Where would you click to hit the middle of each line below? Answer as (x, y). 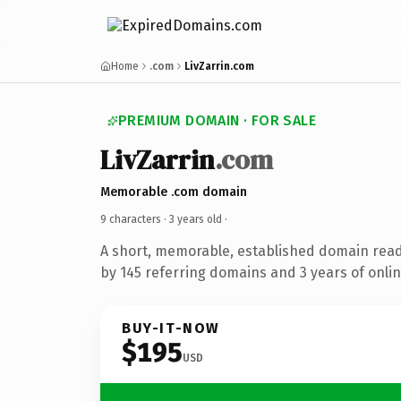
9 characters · (135, 219)
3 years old (196, 219)
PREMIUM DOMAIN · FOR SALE (217, 120)
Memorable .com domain (174, 192)
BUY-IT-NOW (171, 328)
